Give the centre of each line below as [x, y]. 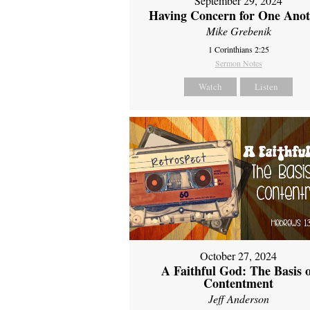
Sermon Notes [238, 63]
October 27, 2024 [239, 255]
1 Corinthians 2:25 [238, 49]
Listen [267, 87]
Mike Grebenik [238, 31]
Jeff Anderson [238, 298]
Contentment [239, 283]
